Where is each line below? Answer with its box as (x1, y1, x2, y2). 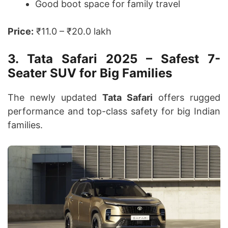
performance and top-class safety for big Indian (8, 106, 220, 117)
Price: (8, 26, 34, 37)
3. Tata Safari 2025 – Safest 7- (8, 51, 220, 67)
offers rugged (153, 92, 220, 103)
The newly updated (8, 92, 102, 103)
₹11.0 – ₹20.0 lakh (34, 26, 111, 37)
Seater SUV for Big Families (8, 66, 172, 81)
